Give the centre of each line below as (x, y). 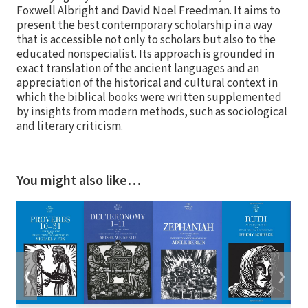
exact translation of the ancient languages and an (138, 69)
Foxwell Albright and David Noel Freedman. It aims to (148, 11)
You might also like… (79, 181)
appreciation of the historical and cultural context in (147, 84)
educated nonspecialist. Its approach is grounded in (145, 55)
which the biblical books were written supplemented (149, 98)
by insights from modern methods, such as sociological (152, 112)
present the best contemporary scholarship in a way (144, 26)
